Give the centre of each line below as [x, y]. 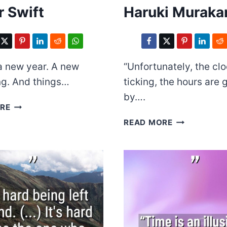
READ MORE [148, 123]
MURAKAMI [195, 132]
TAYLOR [26, 105]
